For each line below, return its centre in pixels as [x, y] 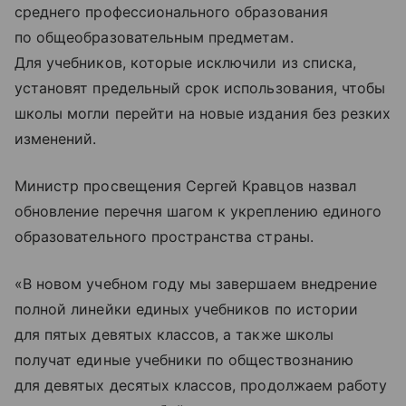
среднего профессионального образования [171, 12]
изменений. [56, 139]
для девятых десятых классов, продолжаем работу [201, 386]
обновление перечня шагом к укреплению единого [198, 212]
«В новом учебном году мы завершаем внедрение [196, 284]
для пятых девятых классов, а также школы [174, 335]
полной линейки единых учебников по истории [187, 309]
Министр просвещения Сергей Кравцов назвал [185, 186]
